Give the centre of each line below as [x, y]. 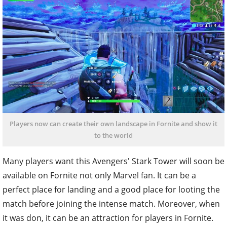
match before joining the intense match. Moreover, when [111, 203]
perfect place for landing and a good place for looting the [111, 189]
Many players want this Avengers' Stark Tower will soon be [113, 161]
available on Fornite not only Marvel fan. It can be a [99, 175]
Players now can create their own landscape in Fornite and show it [113, 123]
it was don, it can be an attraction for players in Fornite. [108, 218]
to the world [113, 135]
